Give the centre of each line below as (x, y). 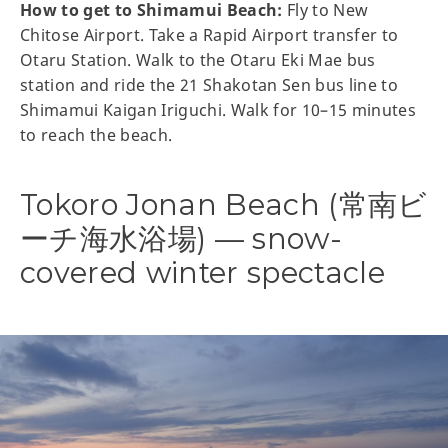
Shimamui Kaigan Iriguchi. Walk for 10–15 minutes (218, 109)
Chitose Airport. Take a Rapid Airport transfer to (209, 34)
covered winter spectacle (203, 272)
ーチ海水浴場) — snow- (181, 238)
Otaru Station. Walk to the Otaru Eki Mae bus (198, 59)
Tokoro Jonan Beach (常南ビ (224, 204)
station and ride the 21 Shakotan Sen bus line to (209, 84)
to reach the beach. (96, 134)
